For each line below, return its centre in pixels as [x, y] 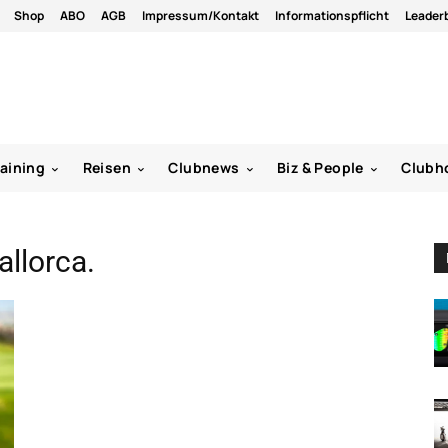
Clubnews [204, 167]
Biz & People [320, 167]
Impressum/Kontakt [200, 15]
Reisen [107, 167]
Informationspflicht [332, 15]
